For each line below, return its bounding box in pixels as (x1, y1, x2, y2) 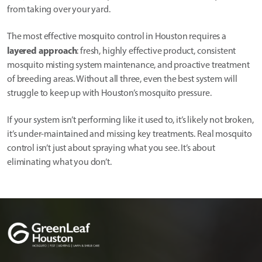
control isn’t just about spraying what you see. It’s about (7, 142, 215, 154)
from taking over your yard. (7, 4, 111, 15)
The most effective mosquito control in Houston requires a (7, 30, 226, 42)
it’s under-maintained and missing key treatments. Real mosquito (7, 128, 252, 140)
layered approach (7, 44, 77, 57)
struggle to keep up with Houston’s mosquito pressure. (7, 87, 212, 99)
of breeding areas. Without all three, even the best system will (7, 73, 237, 85)
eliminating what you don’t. (7, 156, 112, 168)
